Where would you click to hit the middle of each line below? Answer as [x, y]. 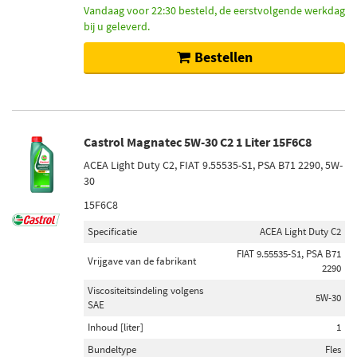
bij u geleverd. [117, 26]
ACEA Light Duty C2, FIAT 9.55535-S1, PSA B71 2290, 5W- [213, 165]
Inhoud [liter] [116, 327]
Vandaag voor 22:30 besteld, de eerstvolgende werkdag [214, 10]
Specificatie [112, 231]
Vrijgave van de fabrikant [142, 261]
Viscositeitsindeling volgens [145, 290]
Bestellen [223, 57]
